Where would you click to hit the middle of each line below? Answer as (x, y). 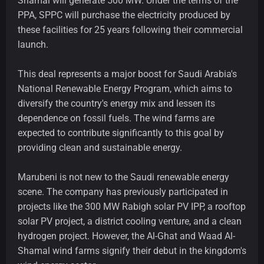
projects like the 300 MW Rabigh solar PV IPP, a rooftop (132, 207)
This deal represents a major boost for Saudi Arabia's (127, 74)
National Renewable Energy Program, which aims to (125, 89)
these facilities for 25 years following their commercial (130, 30)
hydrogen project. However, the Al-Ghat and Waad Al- (126, 236)
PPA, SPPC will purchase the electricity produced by (124, 15)
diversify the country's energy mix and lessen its (116, 104)
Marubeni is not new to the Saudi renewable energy (123, 177)
